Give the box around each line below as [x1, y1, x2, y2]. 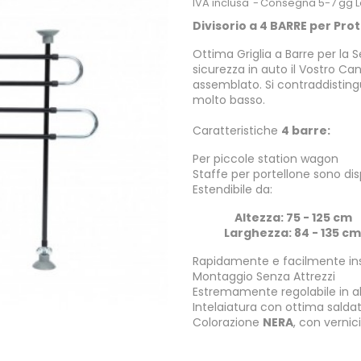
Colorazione [193, 313, 263, 330]
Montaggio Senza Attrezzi [193, 268, 335, 284]
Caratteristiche [193, 122, 281, 139]
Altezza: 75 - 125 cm [234, 209, 352, 226]
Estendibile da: [193, 180, 272, 197]
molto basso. [193, 91, 265, 108]
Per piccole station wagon [193, 150, 338, 167]
